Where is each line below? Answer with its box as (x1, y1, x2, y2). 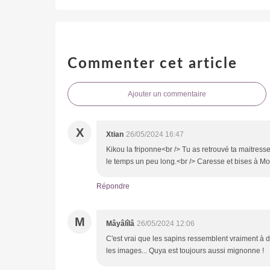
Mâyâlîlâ (106, 219, 134, 228)
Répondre (96, 181, 130, 190)
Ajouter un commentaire (128, 89, 206, 98)
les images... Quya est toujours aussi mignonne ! (106, 246, 264, 255)
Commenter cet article (67, 56, 237, 71)
